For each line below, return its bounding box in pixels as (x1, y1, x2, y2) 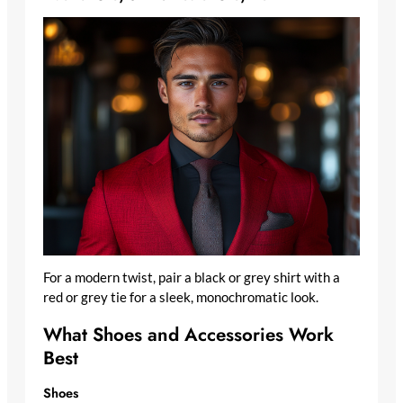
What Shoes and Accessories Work (43, 321, 334, 349)
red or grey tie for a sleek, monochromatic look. (43, 290, 318, 306)
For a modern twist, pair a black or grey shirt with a (43, 270, 340, 286)
